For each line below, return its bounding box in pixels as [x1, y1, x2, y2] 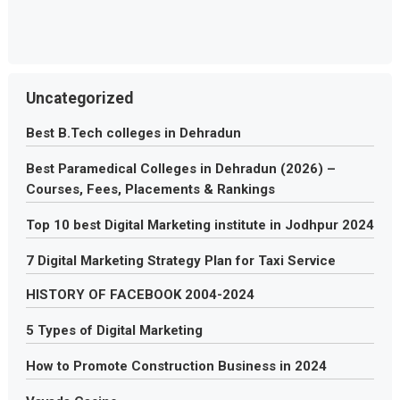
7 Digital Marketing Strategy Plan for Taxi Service [25, 253, 336, 269]
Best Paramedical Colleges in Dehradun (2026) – [25, 161, 336, 177]
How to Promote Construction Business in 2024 [25, 358, 327, 374]
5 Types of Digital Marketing [25, 322, 203, 338]
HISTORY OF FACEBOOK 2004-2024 [25, 287, 254, 303]
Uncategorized [25, 89, 133, 107]
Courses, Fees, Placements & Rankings [25, 181, 275, 197]
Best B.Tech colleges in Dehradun [25, 125, 241, 141]
